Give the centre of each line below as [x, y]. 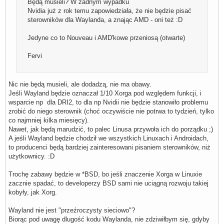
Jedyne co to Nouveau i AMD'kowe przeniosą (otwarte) [106, 38]
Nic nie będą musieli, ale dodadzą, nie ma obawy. [80, 84]
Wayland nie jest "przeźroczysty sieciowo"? [72, 210]
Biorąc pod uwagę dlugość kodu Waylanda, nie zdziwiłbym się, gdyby [109, 219]
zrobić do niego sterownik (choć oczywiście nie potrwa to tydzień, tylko [111, 111]
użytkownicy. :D [31, 156]
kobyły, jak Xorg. [33, 192]
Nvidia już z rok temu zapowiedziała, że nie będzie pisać [110, 11]
